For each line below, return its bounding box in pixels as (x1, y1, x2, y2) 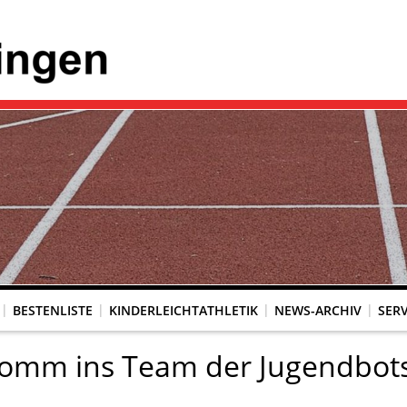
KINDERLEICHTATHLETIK (109, 301, 258, 319)
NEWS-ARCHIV (274, 301, 362, 319)
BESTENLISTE (13, 301, 93, 319)
